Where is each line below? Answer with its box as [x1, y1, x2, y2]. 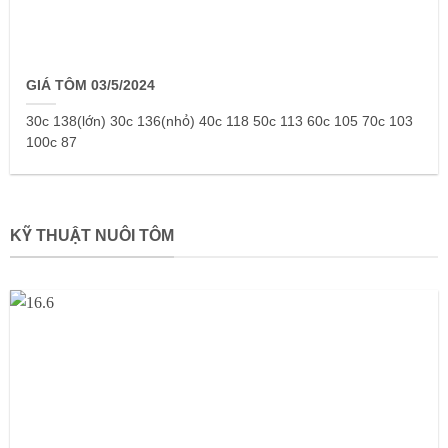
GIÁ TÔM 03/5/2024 [26, 78, 156, 94]
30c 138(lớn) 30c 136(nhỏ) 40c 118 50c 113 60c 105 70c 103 [26, 114, 414, 130]
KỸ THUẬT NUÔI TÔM [9, 227, 174, 245]
